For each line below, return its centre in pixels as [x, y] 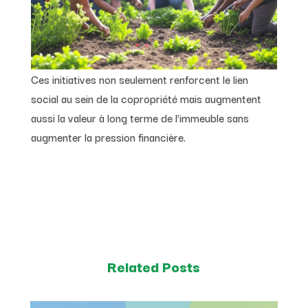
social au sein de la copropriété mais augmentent [146, 99]
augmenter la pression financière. [108, 137]
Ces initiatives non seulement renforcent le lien [139, 79]
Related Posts [154, 266]
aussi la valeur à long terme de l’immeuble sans [140, 118]
